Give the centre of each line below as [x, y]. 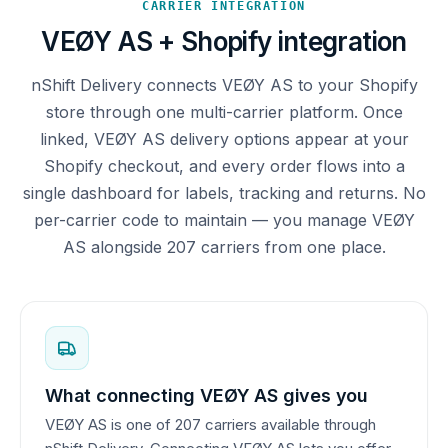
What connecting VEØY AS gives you [207, 395]
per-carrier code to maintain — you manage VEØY [224, 219]
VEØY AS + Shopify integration [224, 41]
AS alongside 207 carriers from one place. [224, 246]
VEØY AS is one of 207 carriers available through [210, 424]
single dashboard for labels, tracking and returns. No [224, 192]
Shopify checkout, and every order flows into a [224, 165]
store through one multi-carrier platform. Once [224, 111]
